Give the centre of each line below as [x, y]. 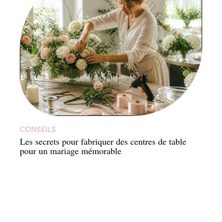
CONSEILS [38, 130]
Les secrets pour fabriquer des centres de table [103, 141]
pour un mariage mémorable [71, 151]
